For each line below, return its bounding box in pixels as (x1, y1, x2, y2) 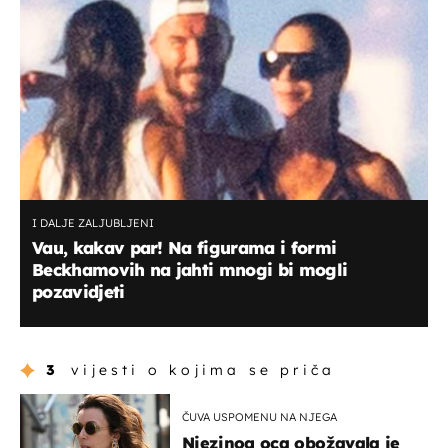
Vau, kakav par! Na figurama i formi (32, 237, 337, 259)
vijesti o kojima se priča (71, 360, 336, 379)
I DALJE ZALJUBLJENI (32, 216, 154, 231)
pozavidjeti (32, 281, 125, 303)
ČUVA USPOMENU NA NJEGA (182, 409, 337, 424)
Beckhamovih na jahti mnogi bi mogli (32, 259, 348, 281)
